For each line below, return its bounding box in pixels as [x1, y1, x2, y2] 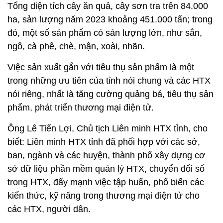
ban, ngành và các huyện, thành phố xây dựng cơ [7, 150, 205, 160]
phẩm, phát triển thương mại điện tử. [7, 102, 156, 112]
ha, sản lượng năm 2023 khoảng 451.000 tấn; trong [7, 14, 213, 24]
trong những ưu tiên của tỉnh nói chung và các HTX [7, 75, 211, 86]
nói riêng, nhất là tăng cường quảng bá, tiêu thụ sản [7, 89, 214, 99]
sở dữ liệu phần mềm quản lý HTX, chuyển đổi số [7, 163, 205, 174]
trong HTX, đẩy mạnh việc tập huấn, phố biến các [7, 177, 204, 187]
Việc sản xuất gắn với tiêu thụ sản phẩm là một [7, 62, 194, 72]
